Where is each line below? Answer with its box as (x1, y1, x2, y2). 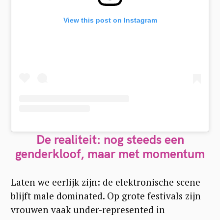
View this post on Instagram (63, 16, 157, 24)
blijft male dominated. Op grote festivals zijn (11, 189, 201, 202)
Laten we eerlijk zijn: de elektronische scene (11, 175, 200, 188)
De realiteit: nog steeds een (36, 131, 184, 147)
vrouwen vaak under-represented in (11, 203, 165, 216)
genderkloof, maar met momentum (15, 145, 205, 161)
